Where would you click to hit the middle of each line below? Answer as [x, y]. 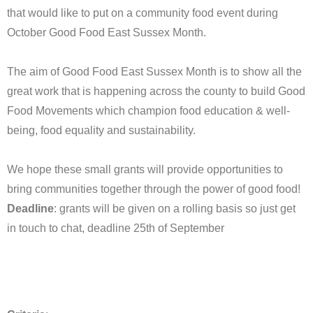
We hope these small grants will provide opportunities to [145, 169]
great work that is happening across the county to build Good [156, 91]
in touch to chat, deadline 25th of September [116, 228]
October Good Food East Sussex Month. [107, 32]
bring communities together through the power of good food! [154, 189]
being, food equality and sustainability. [101, 130]
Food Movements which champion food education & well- [148, 110]
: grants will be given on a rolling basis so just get [175, 208]
